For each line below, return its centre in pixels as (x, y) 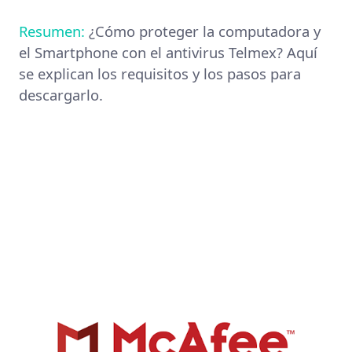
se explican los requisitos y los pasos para (160, 73)
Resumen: (54, 31)
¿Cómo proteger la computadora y (205, 31)
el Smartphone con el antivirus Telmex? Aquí (168, 52)
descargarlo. (61, 94)
